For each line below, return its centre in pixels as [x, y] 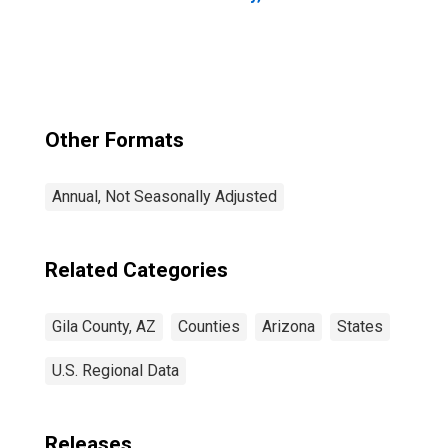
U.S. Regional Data [115, 370]
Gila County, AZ [104, 326]
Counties [209, 326]
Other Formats [114, 140]
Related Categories [136, 270]
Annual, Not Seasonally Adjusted [164, 196]
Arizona [288, 326]
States [360, 326]
